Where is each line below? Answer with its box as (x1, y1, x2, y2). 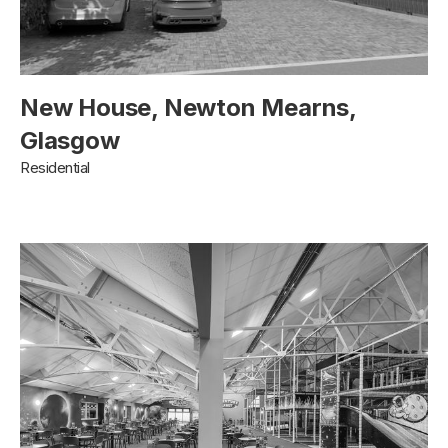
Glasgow (20, 125, 120, 155)
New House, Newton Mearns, (20, 92, 356, 122)
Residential (20, 157, 90, 177)
